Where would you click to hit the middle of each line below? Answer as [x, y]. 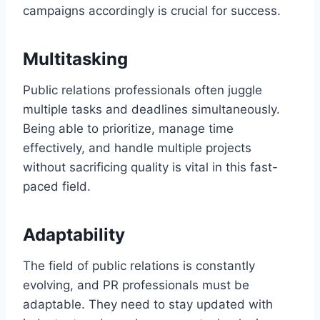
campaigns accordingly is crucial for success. [152, 10]
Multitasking [75, 59]
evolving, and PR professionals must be [136, 285]
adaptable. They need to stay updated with [148, 304]
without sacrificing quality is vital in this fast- [150, 167]
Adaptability [74, 234]
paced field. [57, 186]
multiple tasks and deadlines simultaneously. [151, 109]
